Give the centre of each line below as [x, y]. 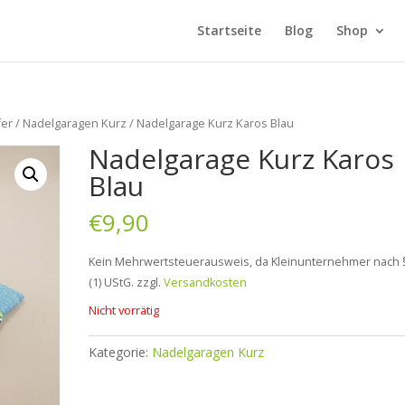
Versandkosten [206, 283]
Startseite [229, 30]
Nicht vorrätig [124, 311]
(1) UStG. [112, 283]
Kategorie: [121, 353]
